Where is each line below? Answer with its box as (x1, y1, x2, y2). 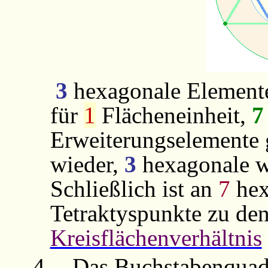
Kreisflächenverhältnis (50, 225, 262, 251)
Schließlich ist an (50, 176, 218, 202)
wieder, (50, 151, 124, 178)
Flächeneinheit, (95, 102, 252, 129)
